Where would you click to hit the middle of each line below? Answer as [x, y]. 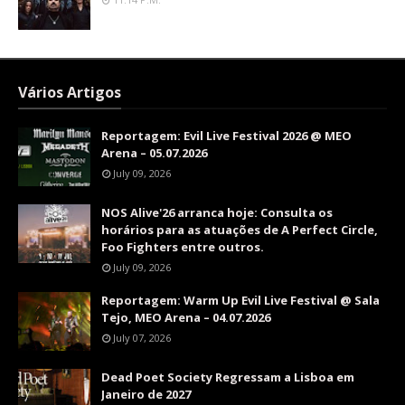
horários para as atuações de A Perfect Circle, [240, 230]
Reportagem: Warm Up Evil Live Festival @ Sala [240, 300]
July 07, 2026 [142, 338]
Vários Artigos [70, 92]
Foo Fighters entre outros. [183, 247]
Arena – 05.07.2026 [154, 153]
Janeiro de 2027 [146, 394]
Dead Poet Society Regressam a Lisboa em [228, 377]
